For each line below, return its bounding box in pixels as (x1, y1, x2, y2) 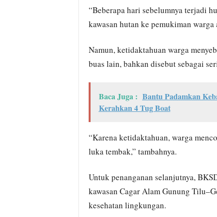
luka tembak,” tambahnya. (88, 146, 177, 157)
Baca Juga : (98, 91, 138, 102)
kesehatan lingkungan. (88, 200, 166, 211)
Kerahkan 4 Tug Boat (98, 102, 170, 113)
